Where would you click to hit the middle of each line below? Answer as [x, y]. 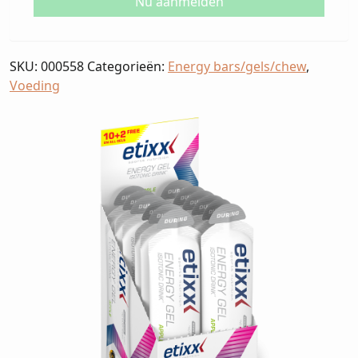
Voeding [35, 86]
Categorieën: [127, 66]
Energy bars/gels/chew [237, 66]
